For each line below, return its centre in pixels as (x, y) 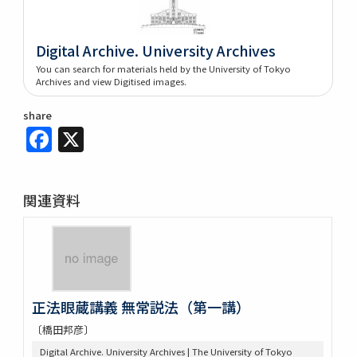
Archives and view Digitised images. (112, 81)
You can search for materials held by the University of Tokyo (164, 68)
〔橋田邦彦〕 (63, 329)
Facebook (112, 135)
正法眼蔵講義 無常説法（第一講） (141, 306)
